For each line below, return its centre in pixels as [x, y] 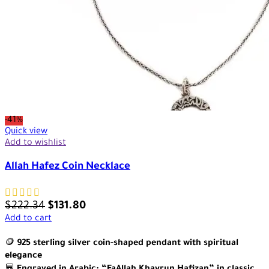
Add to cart [28, 219]
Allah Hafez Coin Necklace [68, 168]
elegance [23, 256]
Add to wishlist [35, 143]
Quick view [26, 132]
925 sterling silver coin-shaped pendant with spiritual [128, 243]
